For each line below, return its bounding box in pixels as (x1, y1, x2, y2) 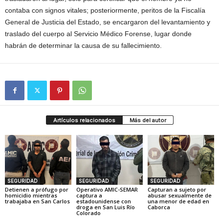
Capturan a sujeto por (147, 185, 206, 193)
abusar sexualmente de (147, 191, 212, 199)
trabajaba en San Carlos (5, 197, 70, 205)
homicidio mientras (5, 191, 57, 199)
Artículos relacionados (53, 117, 115, 124)
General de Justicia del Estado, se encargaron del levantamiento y (5, 18, 210, 26)
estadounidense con (76, 197, 131, 205)
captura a (76, 191, 102, 199)
